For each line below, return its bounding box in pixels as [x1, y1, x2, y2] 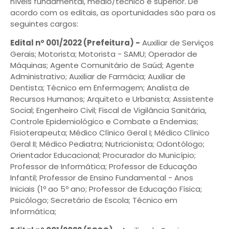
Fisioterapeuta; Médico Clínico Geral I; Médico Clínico [10, 127, 210, 138]
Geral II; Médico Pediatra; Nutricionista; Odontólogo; [10, 139, 204, 149]
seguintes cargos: [10, 18, 78, 29]
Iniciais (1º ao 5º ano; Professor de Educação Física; [10, 184, 202, 194]
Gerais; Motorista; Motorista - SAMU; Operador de [10, 49, 197, 59]
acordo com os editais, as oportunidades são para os [10, 7, 216, 18]
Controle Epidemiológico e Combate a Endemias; [10, 116, 198, 127]
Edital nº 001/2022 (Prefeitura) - [10, 37, 140, 48]
